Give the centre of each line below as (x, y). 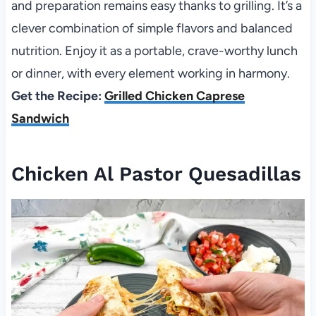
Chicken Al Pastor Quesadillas (156, 174)
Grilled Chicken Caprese (174, 96)
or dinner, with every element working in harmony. (150, 73)
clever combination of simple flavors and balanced (152, 28)
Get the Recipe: (57, 96)
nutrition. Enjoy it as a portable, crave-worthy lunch (154, 50)
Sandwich (40, 118)
